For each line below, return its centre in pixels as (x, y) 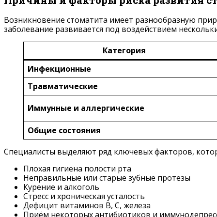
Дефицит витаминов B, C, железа (87, 206)
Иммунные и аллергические (86, 108)
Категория (124, 51)
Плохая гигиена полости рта (77, 169)
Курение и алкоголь (61, 187)
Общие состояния (64, 131)
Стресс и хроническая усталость (84, 196)
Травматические (63, 86)
